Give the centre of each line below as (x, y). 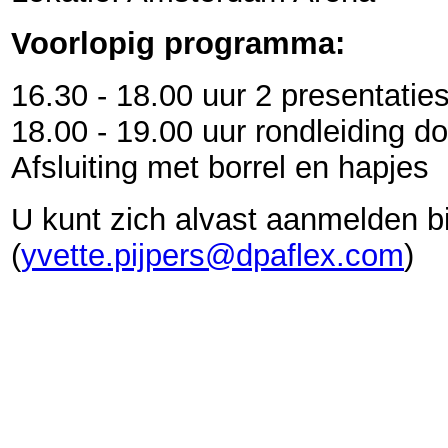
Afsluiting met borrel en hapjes (220, 167)
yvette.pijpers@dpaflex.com (212, 255)
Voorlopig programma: (178, 43)
